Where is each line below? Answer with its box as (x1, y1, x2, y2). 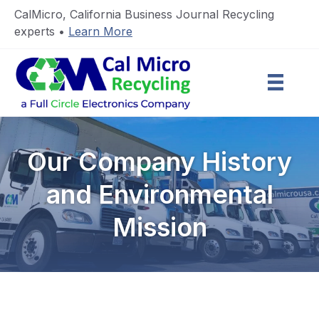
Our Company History (27, 146, 292, 178)
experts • (14, 24, 68, 38)
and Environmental (46, 179, 273, 211)
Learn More (68, 24, 132, 38)
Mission (112, 211, 207, 244)
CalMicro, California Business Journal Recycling (14, 7, 274, 21)
